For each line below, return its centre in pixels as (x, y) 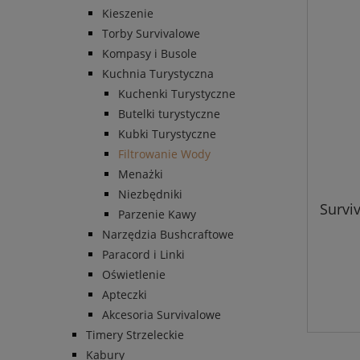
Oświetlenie (134, 275)
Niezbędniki (150, 194)
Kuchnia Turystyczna (158, 74)
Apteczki (125, 295)
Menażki (141, 174)
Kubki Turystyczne (167, 134)
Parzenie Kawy (157, 215)
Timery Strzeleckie (135, 335)
